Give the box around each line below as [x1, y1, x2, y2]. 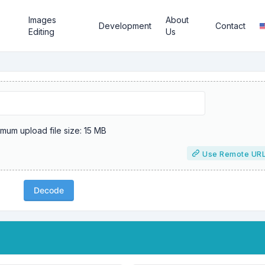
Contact [215, 21, 246, 31]
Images [28, 15, 57, 25]
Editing [28, 27, 55, 37]
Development [99, 21, 152, 31]
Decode [34, 185, 64, 195]
